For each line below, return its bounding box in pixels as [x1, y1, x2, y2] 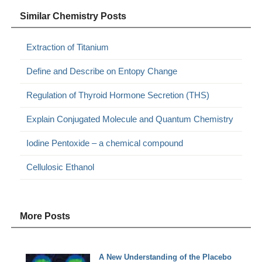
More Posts [20, 211, 71, 222]
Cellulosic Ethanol [26, 162, 95, 173]
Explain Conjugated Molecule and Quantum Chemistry [26, 114, 234, 125]
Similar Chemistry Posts [20, 11, 127, 22]
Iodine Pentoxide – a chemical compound [26, 138, 184, 149]
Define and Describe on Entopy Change [26, 66, 178, 77]
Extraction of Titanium [26, 42, 109, 53]
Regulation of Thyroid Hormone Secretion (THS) [26, 90, 210, 101]
